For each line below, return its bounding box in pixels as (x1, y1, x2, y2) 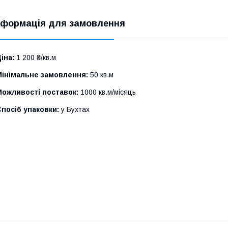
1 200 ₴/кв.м (14, 53, 56, 62)
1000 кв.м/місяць (78, 88, 136, 96)
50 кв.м (88, 70, 113, 79)
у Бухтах (59, 105, 90, 113)
